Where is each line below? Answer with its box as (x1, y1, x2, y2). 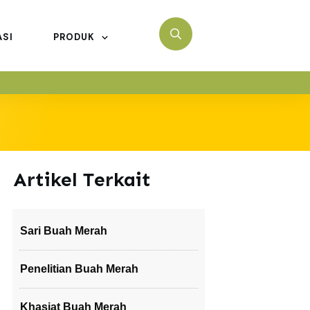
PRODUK (53, 31, 95, 43)
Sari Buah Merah (20, 225, 107, 237)
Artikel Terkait (13, 168, 151, 191)
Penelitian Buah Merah (20, 263, 138, 275)
